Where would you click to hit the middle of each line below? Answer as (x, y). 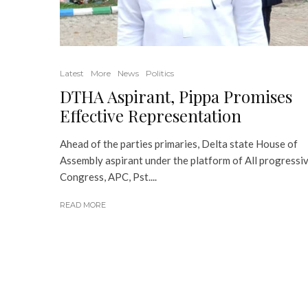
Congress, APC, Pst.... (108, 176)
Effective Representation (151, 115)
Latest (72, 73)
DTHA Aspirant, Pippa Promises (176, 96)
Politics (160, 73)
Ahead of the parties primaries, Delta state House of (179, 143)
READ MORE (83, 205)
